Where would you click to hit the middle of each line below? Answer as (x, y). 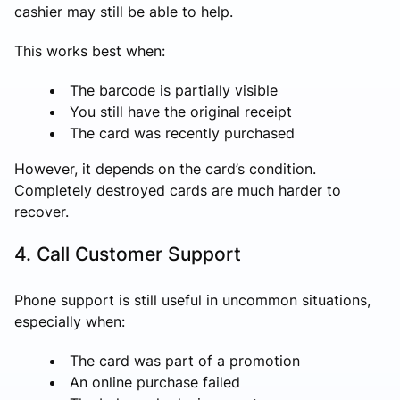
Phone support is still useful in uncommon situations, (192, 300)
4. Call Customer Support (128, 254)
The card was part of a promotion (185, 360)
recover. (42, 211)
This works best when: (90, 50)
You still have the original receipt (181, 111)
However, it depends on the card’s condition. (165, 168)
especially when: (70, 321)
